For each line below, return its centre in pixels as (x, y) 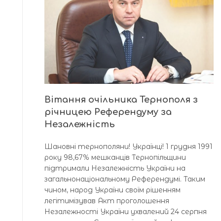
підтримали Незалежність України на (115, 168)
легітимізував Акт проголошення (107, 201)
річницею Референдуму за (108, 112)
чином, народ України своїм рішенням (112, 190)
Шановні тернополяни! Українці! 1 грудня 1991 (129, 147)
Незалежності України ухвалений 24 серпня (126, 212)
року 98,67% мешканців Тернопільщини (115, 158)
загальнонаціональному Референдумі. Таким (125, 179)
